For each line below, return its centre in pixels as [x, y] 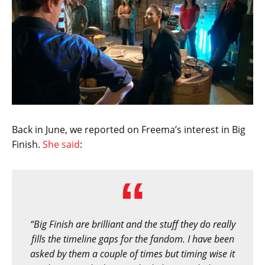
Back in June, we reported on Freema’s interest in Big [129, 129]
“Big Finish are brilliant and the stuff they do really [132, 224]
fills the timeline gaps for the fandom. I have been [132, 239]
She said [61, 144]
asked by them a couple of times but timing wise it [132, 253]
